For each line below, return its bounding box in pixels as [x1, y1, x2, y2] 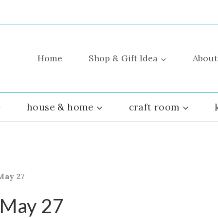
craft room [128, 101, 180, 113]
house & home [27, 101, 94, 113]
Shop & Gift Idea [89, 53, 158, 64]
